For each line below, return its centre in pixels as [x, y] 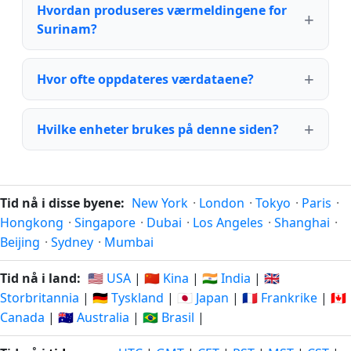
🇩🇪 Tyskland [128, 298]
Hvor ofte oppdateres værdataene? [145, 79]
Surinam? [67, 29]
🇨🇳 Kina [166, 278]
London [222, 203]
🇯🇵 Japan [203, 298]
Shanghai [302, 223]
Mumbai [129, 242]
